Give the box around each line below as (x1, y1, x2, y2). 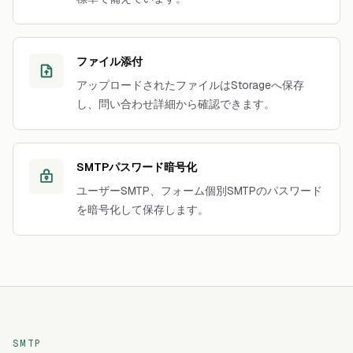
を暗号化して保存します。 (76, 203, 209, 217)
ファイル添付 (76, 54, 143, 69)
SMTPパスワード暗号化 (76, 160, 197, 174)
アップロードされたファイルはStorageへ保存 (76, 78, 304, 92)
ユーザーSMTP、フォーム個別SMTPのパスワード (76, 184, 322, 198)
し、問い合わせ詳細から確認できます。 (76, 97, 275, 111)
